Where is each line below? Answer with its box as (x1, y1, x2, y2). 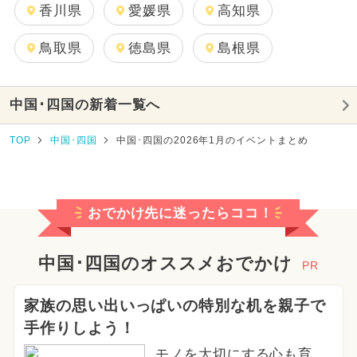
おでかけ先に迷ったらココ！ (87, 205, 274, 221)
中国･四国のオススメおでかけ (37, 253, 293, 273)
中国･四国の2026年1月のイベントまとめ (116, 135, 309, 147)
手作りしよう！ (23, 319, 135, 336)
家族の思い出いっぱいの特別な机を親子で (23, 296, 327, 314)
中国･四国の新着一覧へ (9, 97, 161, 113)
